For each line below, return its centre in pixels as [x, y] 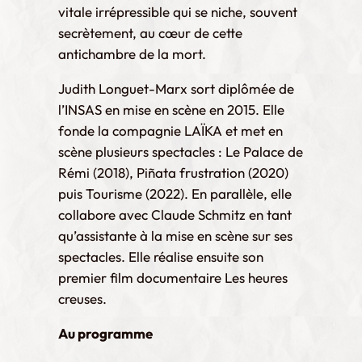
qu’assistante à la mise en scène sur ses [175, 235]
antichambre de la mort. [132, 53]
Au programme [105, 333]
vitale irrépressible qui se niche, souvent [178, 11]
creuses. [82, 298]
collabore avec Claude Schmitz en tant [175, 214]
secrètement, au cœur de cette [150, 32]
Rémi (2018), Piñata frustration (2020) [173, 172]
